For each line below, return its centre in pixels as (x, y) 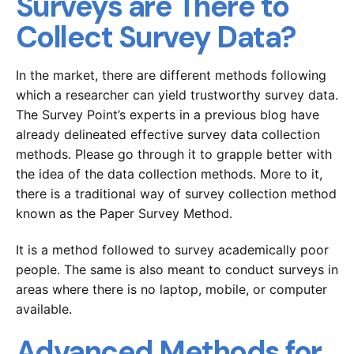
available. (46, 309)
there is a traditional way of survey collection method (176, 193)
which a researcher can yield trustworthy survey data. (177, 94)
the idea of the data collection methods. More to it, (169, 173)
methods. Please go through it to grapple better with (174, 154)
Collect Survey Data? (159, 37)
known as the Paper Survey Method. (126, 213)
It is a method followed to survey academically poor (172, 250)
